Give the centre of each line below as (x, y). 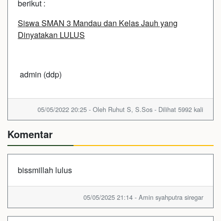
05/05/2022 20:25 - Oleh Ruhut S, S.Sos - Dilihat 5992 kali (120, 109)
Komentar (30, 134)
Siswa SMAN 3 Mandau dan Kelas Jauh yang (98, 23)
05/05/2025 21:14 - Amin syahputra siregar (143, 197)
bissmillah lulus (45, 170)
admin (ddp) (40, 74)
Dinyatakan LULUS (51, 35)
